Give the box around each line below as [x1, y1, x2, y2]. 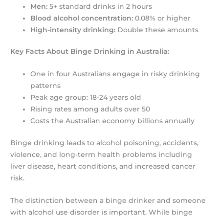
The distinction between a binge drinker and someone [10, 196, 206, 204]
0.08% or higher [133, 14, 191, 22]
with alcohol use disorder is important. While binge [10, 208, 193, 216]
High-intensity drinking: [30, 25, 116, 34]
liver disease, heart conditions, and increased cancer [10, 162, 196, 170]
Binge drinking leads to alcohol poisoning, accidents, [10, 138, 199, 147]
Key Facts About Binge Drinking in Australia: [10, 47, 170, 56]
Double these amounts [115, 25, 199, 34]
